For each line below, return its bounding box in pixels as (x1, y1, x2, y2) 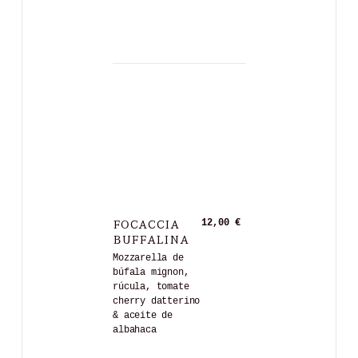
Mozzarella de (113, 252, 184, 264)
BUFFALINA (113, 229, 189, 248)
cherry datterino (113, 295, 201, 307)
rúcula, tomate (113, 280, 189, 292)
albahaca (113, 324, 157, 336)
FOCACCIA (113, 214, 180, 233)
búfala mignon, (113, 266, 189, 278)
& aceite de (113, 309, 173, 321)
